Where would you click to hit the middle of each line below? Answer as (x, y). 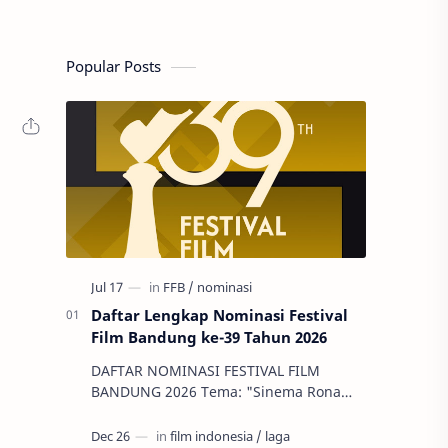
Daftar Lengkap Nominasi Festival (219, 315)
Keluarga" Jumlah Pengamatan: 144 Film (127, 412)
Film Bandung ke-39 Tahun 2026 (209, 337)
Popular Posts (113, 66)
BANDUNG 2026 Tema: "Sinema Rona (146, 391)
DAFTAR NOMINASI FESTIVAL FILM (205, 370)
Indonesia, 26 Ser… (155, 433)
